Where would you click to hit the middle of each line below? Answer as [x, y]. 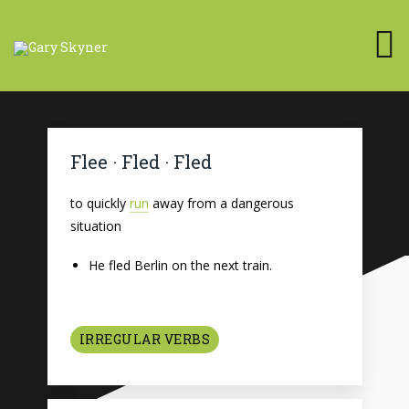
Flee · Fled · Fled [141, 162]
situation [95, 226]
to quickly [100, 203]
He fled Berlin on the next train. [180, 265]
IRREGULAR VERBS [144, 339]
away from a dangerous [221, 203]
